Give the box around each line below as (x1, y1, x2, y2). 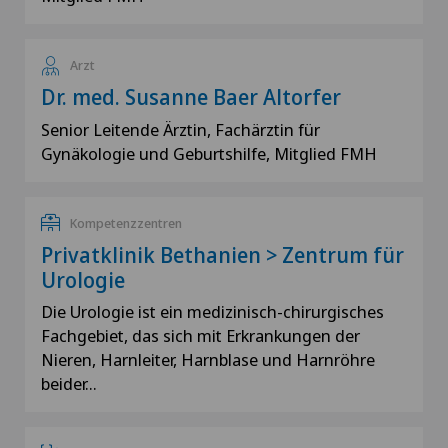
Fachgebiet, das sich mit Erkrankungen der (41, 324, 360, 347)
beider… (41, 372, 97, 395)
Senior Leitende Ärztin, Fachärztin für (41, 117, 320, 141)
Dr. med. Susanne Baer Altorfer (41, 83, 341, 111)
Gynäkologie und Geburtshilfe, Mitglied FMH (41, 141, 381, 165)
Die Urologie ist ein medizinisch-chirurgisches (41, 300, 384, 323)
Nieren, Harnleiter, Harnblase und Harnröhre (41, 348, 375, 371)
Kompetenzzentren (70, 213, 182, 232)
